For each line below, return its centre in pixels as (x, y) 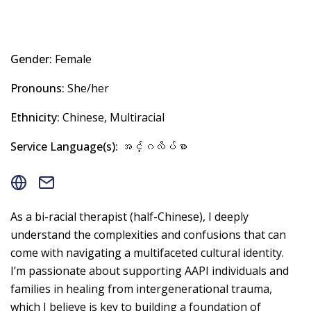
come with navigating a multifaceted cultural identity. (147, 252)
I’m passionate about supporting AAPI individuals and (150, 270)
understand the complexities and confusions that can (148, 234)
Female (72, 59)
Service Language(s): (64, 146)
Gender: (31, 59)
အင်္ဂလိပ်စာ (153, 146)
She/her (87, 88)
